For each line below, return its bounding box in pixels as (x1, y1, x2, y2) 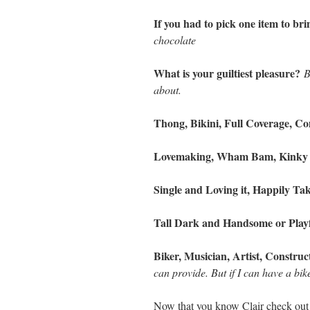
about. (154, 82, 181, 97)
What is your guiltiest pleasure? (154, 65, 304, 81)
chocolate (154, 33, 196, 47)
